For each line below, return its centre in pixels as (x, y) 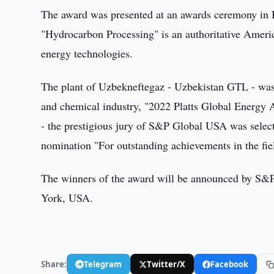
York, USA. (67, 198)
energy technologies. (87, 53)
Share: (54, 264)
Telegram (103, 264)
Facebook (230, 264)
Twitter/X (166, 264)
